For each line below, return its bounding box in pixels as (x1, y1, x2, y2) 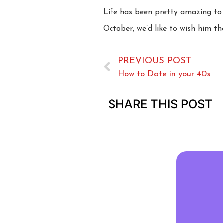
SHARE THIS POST (108, 97, 213, 111)
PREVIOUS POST (118, 56, 191, 66)
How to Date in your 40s (118, 70, 210, 79)
